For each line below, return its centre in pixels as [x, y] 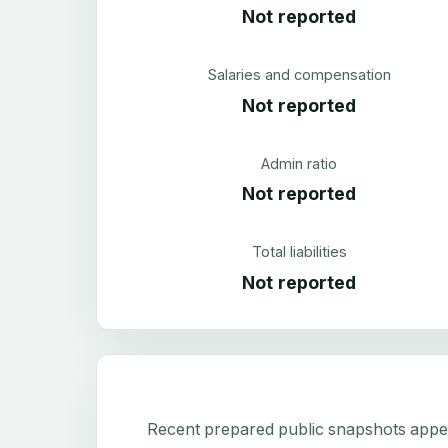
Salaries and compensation [299, 75]
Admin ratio [299, 163]
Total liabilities [299, 252]
